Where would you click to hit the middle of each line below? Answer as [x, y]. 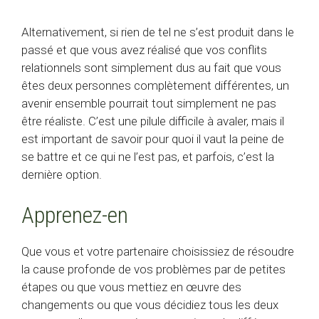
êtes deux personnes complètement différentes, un [155, 85]
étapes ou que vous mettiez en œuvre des [131, 287]
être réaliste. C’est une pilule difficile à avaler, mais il [153, 121]
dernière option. [62, 174]
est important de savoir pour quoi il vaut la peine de [153, 138]
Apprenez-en [75, 215]
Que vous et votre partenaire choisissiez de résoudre [158, 252]
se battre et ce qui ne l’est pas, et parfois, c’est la [148, 156]
